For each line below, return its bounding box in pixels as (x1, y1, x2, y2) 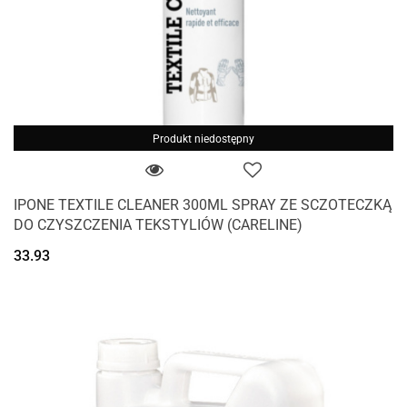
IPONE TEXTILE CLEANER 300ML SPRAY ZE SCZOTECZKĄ (14, 196, 392, 214)
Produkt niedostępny (153, 133, 254, 146)
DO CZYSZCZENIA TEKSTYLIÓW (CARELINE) (14, 216, 303, 234)
